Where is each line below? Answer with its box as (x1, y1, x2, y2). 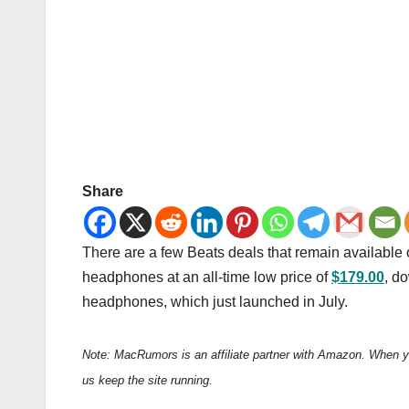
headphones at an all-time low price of (82, 268, 331, 285)
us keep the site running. (82, 372, 213, 387)
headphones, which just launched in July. (82, 293, 348, 309)
